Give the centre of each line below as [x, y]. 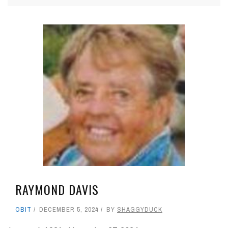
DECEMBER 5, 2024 [69, 210]
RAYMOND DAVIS [57, 190]
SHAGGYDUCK [140, 210]
